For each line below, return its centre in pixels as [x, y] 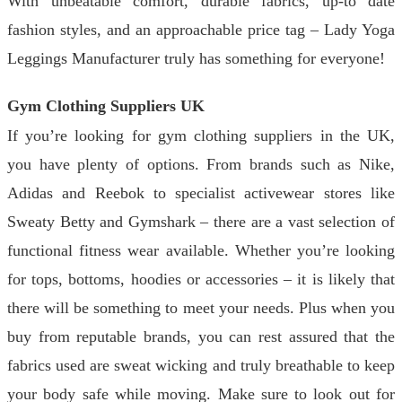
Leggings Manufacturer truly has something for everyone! [196, 58]
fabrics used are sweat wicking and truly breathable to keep [201, 365]
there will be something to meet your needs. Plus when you [201, 308]
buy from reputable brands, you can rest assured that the [201, 336]
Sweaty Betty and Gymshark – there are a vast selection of [201, 222]
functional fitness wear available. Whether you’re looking [201, 250]
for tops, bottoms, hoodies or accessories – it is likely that [201, 279]
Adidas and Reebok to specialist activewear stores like [201, 193]
